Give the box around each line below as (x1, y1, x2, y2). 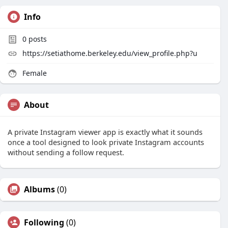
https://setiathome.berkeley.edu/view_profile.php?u (22, 48, 197, 58)
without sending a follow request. (8, 147, 124, 157)
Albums (24, 184, 55, 195)
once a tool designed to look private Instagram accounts (8, 137, 204, 147)
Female (20, 68, 47, 78)
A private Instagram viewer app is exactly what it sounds (8, 127, 203, 137)
